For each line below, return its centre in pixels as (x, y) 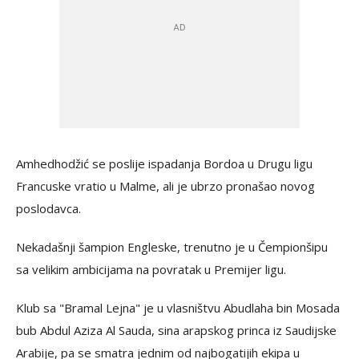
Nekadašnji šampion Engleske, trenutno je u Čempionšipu (172, 247)
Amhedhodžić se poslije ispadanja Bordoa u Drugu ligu (164, 163)
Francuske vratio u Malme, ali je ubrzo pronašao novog (165, 186)
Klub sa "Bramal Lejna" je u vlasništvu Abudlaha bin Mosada (178, 308)
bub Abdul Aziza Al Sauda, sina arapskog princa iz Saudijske (176, 330)
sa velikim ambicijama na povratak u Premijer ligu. (151, 269)
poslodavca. (48, 208)
